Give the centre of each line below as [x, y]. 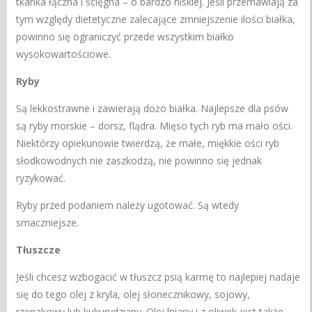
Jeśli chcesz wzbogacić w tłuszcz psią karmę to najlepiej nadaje [158, 276]
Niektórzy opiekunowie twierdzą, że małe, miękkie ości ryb [148, 143]
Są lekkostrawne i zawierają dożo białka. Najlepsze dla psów [153, 108]
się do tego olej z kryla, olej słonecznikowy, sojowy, [133, 294]
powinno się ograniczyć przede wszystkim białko [125, 36]
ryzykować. [41, 178]
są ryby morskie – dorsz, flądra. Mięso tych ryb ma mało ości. [155, 125]
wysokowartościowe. [64, 54]
